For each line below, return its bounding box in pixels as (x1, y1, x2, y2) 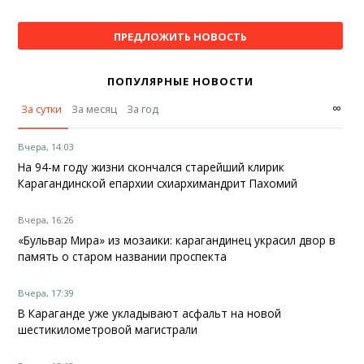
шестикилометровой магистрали (18, 321, 198, 337)
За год (127, 101, 159, 116)
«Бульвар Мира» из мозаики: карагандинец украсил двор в (18, 232, 336, 248)
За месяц (71, 101, 118, 116)
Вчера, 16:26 (18, 213, 74, 226)
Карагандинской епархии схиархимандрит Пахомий (18, 175, 298, 191)
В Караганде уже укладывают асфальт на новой (18, 305, 282, 321)
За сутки (21, 101, 63, 116)
